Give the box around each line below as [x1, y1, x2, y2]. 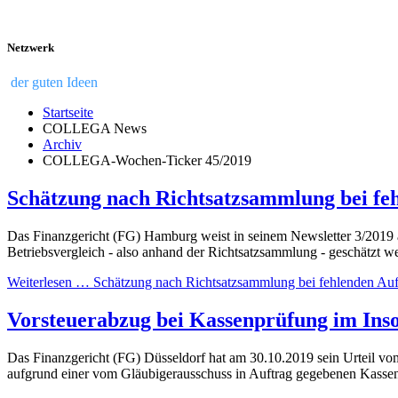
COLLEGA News [43, 121, 147, 137]
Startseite [43, 105, 93, 121]
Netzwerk [7, 41, 54, 55]
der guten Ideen [7, 75, 98, 91]
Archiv [43, 137, 82, 153]
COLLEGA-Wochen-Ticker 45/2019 [43, 153, 251, 169]
